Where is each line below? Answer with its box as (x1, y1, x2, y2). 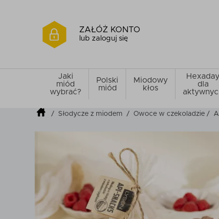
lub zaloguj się (79, 35, 128, 42)
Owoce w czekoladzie (133, 110, 205, 117)
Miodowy (133, 76, 168, 84)
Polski (96, 76, 118, 84)
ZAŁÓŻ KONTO (79, 25, 140, 34)
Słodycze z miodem (58, 110, 123, 117)
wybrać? (50, 88, 81, 96)
